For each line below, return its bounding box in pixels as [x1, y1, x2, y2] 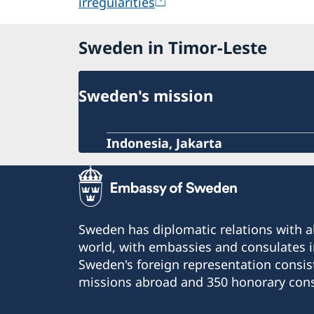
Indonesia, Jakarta [107, 135, 222, 152]
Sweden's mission [78, 85, 213, 107]
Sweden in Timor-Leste [78, 35, 267, 59]
